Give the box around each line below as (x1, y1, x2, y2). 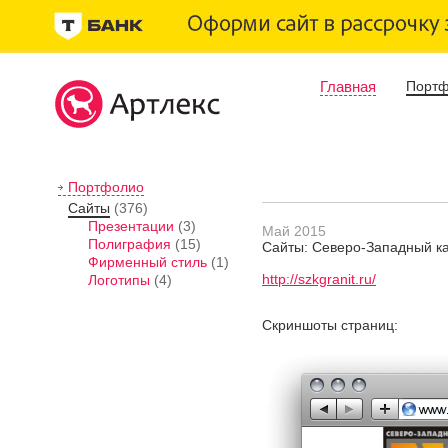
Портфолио (68, 179, 144, 195)
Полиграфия (88, 236, 171, 252)
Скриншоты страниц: (262, 317, 398, 333)
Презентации (88, 218, 174, 234)
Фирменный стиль (88, 254, 207, 270)
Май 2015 (262, 223, 326, 239)
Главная (320, 78, 376, 95)
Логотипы (88, 272, 150, 288)
